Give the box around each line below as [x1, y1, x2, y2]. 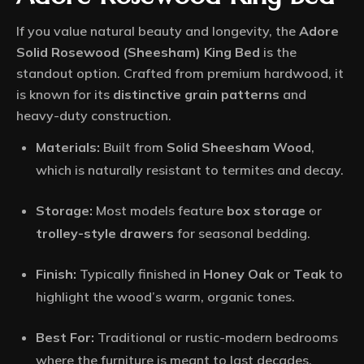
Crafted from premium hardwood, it [120, 65, 344, 82]
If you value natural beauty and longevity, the [16, 23, 299, 40]
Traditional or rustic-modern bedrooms [94, 329, 338, 346]
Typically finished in [76, 266, 203, 283]
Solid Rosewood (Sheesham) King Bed [16, 44, 260, 61]
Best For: [36, 329, 94, 346]
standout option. [16, 65, 120, 82]
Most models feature [93, 202, 227, 219]
